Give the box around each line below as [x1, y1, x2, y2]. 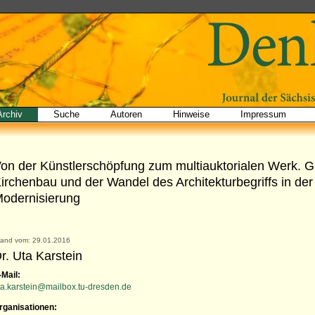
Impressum [240, 110, 287, 120]
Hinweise [173, 110, 210, 120]
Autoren [110, 110, 143, 120]
